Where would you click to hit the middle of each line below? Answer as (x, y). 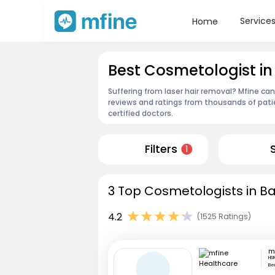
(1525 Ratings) (224, 217)
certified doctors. (141, 113)
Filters (161, 149)
